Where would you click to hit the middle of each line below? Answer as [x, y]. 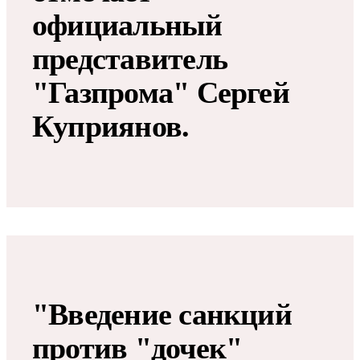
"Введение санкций [162, 315]
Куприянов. [111, 127]
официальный [127, 25]
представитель [130, 59]
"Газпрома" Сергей [161, 93]
